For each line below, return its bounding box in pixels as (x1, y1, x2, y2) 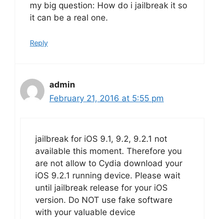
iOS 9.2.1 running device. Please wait (35, 171, 180, 180)
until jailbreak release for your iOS (35, 183, 168, 193)
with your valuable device (35, 207, 135, 217)
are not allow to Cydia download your (35, 158, 182, 168)
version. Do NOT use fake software (35, 195, 173, 205)
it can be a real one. (30, 13, 108, 22)
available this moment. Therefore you (35, 146, 182, 156)
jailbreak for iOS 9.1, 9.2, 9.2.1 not (35, 134, 167, 144)
